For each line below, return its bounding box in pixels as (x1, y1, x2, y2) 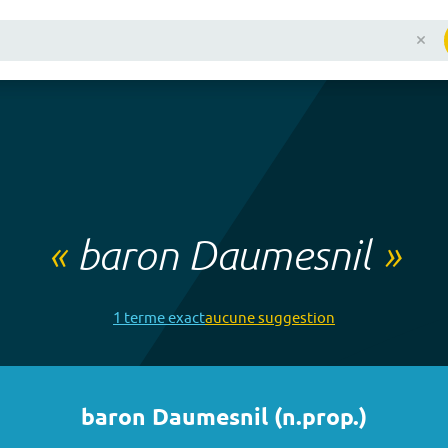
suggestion (255, 309, 335, 326)
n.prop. (282, 403, 359, 434)
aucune (205, 309, 255, 326)
